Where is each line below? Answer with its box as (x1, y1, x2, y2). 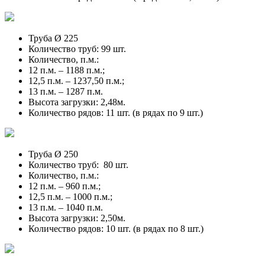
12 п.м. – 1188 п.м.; (28, 64, 105, 75)
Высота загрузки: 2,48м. (28, 96, 128, 107)
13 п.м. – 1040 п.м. (28, 202, 103, 212)
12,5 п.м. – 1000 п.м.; (28, 191, 115, 202)
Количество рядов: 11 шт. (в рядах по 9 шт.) (28, 107, 203, 118)
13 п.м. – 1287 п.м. (28, 86, 103, 96)
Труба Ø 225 (28, 33, 78, 43)
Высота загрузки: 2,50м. (28, 212, 125, 223)
